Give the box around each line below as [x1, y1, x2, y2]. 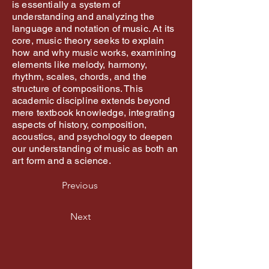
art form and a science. [12, 154, 111, 166]
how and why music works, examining [12, 46, 177, 58]
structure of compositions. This [12, 82, 143, 94]
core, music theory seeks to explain [12, 34, 165, 46]
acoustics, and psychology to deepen [12, 130, 173, 142]
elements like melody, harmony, [12, 58, 147, 70]
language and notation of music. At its [12, 22, 175, 34]
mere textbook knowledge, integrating [12, 106, 175, 118]
